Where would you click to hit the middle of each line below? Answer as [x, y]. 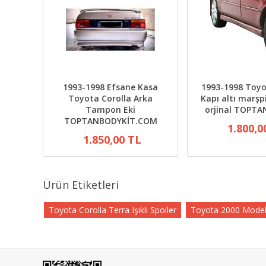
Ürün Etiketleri [81, 185]
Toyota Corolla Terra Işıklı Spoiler [113, 210]
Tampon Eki [110, 110]
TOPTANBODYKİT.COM [110, 121]
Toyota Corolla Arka [110, 98]
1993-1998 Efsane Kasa [110, 87]
